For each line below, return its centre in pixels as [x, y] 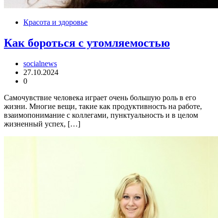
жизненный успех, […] [42, 124]
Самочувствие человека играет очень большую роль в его [100, 98]
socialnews [40, 64]
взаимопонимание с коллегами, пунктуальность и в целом [101, 115]
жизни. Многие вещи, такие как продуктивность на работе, [103, 107]
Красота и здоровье [55, 22]
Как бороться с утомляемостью [87, 43]
